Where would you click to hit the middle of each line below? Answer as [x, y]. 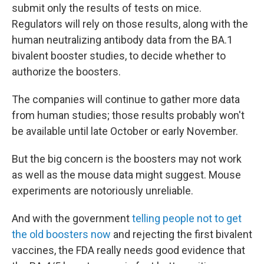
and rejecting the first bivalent [181, 234]
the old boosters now [61, 234]
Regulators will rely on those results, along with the [130, 24]
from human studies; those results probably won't [128, 115]
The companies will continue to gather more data [126, 99]
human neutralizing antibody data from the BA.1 [122, 40]
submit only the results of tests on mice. [107, 8]
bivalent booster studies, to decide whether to [119, 56]
